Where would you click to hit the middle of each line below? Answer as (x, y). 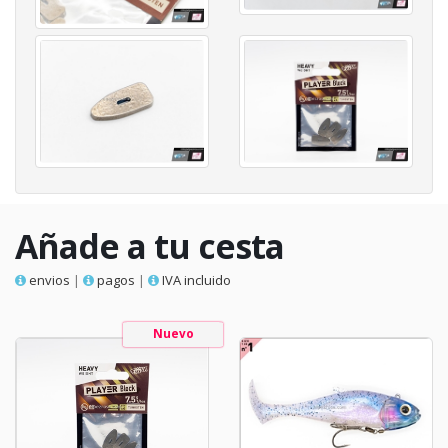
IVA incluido (195, 279)
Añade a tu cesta (149, 245)
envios (48, 279)
